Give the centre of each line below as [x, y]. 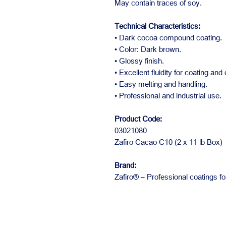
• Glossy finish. [139, 61]
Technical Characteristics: [157, 26]
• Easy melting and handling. [161, 84]
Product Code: [138, 119]
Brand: [125, 165]
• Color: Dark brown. [148, 49]
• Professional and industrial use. [168, 95]
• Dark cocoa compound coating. [168, 37]
